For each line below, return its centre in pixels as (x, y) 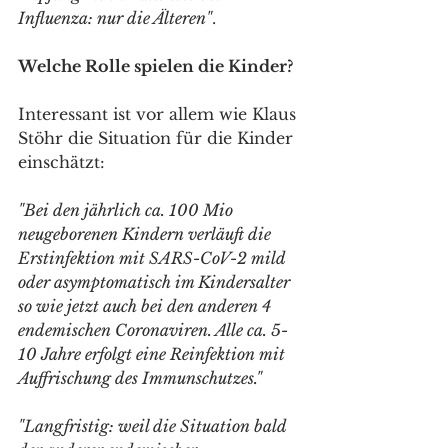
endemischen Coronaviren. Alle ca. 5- (153, 330)
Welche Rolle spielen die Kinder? (155, 66)
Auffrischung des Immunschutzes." (140, 378)
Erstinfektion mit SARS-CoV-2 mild (153, 258)
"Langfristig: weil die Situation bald (154, 426)
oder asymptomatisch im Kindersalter (156, 282)
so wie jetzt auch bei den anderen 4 (146, 306)
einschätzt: (61, 162)
